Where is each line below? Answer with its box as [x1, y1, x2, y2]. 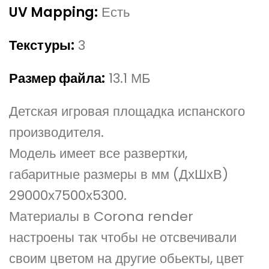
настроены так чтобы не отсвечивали [9, 228, 237, 247]
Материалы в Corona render [9, 207, 193, 226]
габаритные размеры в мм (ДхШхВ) [9, 165, 228, 184]
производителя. [9, 123, 104, 142]
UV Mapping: [9, 3, 98, 22]
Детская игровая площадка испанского [9, 102, 245, 121]
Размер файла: [9, 69, 105, 88]
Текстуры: [9, 36, 74, 55]
